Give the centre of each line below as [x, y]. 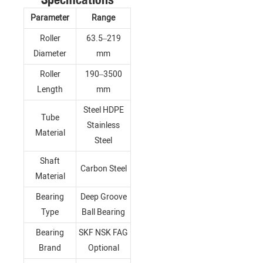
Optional [103, 248]
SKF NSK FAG [103, 233]
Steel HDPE [103, 110]
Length [50, 90]
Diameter [50, 54]
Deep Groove [103, 197]
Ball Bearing [103, 213]
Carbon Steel [103, 169]
